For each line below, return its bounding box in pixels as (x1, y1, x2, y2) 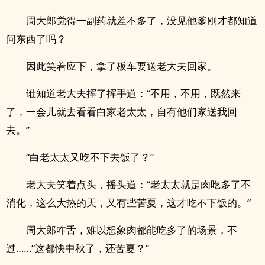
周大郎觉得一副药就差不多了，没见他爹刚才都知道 (26, 14, 257, 27)
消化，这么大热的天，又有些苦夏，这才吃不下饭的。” (6, 196, 251, 209)
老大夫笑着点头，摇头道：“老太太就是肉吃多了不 (26, 177, 251, 191)
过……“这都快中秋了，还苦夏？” (6, 241, 149, 255)
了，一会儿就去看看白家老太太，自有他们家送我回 (6, 105, 237, 118)
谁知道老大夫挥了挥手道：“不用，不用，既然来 (26, 86, 241, 100)
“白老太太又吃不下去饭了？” (26, 150, 154, 164)
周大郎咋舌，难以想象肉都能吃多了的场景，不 (26, 223, 237, 237)
